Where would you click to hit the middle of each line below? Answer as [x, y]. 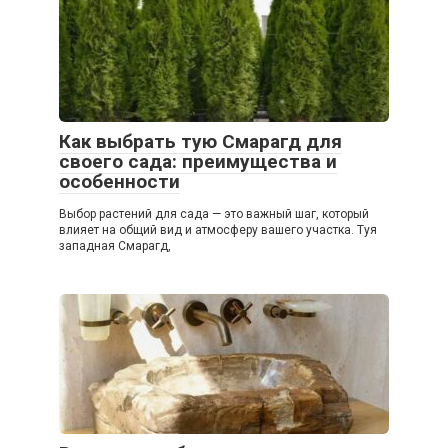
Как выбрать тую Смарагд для [200, 142]
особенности [119, 182]
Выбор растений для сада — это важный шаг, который [214, 214]
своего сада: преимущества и [198, 162]
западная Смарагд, [115, 246]
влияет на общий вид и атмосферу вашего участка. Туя [218, 230]
